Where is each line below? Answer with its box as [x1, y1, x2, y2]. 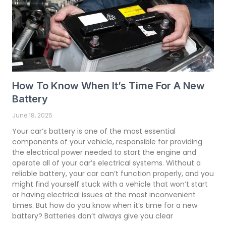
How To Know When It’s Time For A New [12, 79, 205, 92]
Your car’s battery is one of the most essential [12, 126, 176, 136]
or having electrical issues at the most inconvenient [12, 189, 196, 200]
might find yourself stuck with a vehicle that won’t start [12, 179, 208, 189]
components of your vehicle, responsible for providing [12, 136, 202, 147]
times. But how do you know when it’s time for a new [12, 200, 197, 210]
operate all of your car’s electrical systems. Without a [12, 157, 201, 168]
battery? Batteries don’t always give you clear [12, 210, 173, 221]
